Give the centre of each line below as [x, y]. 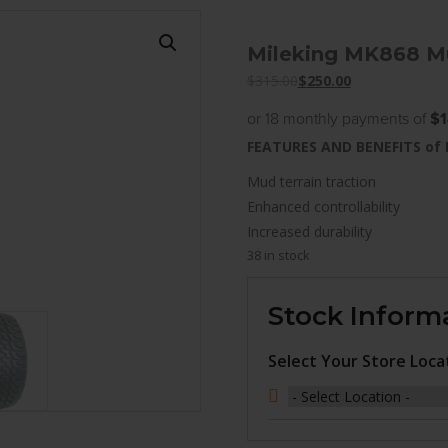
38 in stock [278, 255]
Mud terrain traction [311, 181]
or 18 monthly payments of [338, 119]
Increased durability [309, 231]
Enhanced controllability [323, 206]
